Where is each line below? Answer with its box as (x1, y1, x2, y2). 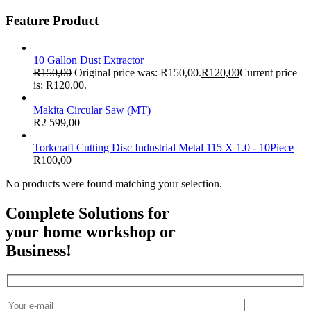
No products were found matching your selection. (6, 177, 222, 190)
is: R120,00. (33, 78, 87, 91)
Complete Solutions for (6, 203, 169, 222)
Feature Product (6, 13, 99, 28)
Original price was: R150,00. (74, 66, 201, 78)
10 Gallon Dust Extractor (33, 53, 144, 66)
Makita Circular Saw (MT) (33, 103, 151, 116)
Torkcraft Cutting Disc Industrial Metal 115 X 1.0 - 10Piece (33, 141, 294, 153)
